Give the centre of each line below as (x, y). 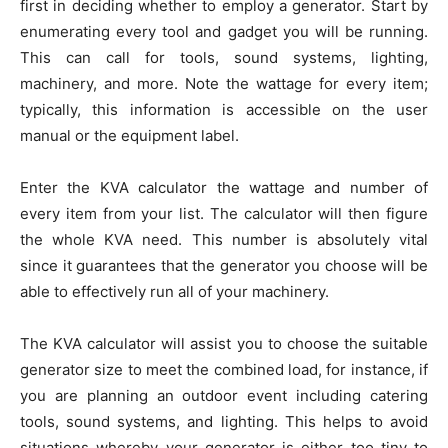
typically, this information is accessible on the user (224, 110)
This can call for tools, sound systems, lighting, (224, 58)
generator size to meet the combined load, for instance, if (224, 370)
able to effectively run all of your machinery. (174, 292)
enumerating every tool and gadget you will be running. (224, 32)
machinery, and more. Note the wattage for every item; (224, 84)
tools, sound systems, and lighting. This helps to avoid (224, 422)
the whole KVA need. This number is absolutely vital (224, 240)
